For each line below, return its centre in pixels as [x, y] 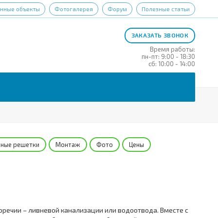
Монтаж [68, 145]
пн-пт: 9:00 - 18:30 [168, 56]
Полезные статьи [166, 9]
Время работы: [173, 49]
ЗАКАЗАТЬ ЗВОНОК [160, 35]
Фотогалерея [74, 9]
